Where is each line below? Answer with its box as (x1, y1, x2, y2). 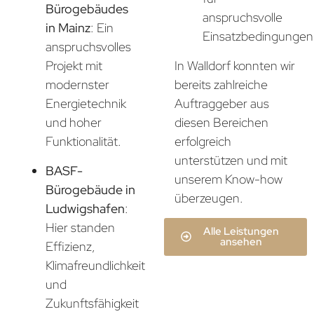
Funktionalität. (46, 133, 121, 150)
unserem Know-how (175, 170, 282, 187)
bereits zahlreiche (175, 76, 268, 93)
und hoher (46, 114, 102, 131)
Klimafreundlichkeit (46, 257, 145, 273)
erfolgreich (175, 132, 231, 149)
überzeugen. (175, 189, 243, 206)
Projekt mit (46, 57, 102, 74)
